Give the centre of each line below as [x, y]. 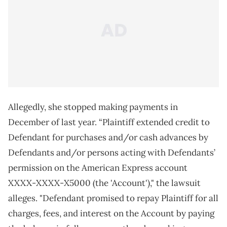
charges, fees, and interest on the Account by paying [111, 214]
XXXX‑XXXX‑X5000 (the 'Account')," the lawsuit [104, 183]
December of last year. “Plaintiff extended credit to [109, 122]
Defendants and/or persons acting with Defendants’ [112, 153]
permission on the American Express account [98, 168]
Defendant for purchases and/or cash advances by [108, 138]
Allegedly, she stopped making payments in [93, 107]
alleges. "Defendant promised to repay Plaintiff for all [113, 198]
